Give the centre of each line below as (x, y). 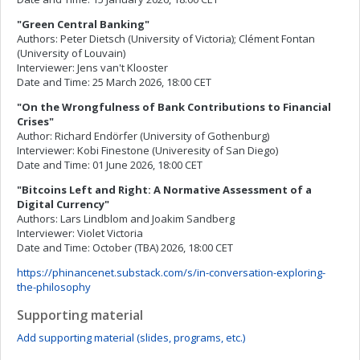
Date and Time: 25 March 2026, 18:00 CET (114, 82)
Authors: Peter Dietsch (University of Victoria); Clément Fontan (166, 39)
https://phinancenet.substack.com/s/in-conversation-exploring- (171, 272)
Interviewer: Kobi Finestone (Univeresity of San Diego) (147, 150)
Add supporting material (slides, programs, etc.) (131, 337)
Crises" (35, 121)
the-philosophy (54, 287)
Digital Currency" (63, 204)
